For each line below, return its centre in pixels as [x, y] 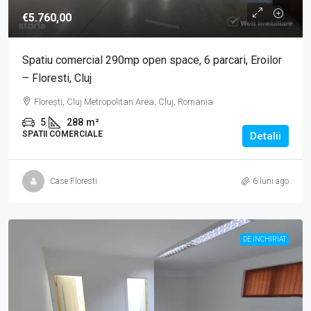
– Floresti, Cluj [57, 78]
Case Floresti [74, 181]
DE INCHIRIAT [264, 239]
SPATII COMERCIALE [62, 134]
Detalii [266, 136]
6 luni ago [271, 181]
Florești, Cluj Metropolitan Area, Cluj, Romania [124, 102]
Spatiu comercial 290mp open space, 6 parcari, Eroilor [152, 60]
